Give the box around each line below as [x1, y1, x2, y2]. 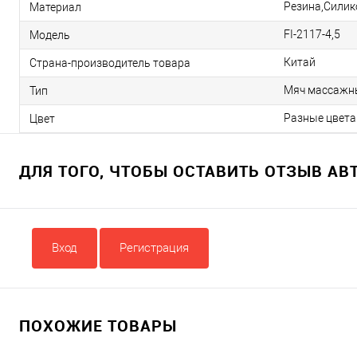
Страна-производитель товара [29, 56, 190, 69]
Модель [29, 28, 70, 41]
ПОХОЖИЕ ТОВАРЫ [19, 315, 177, 336]
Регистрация [120, 241, 189, 255]
